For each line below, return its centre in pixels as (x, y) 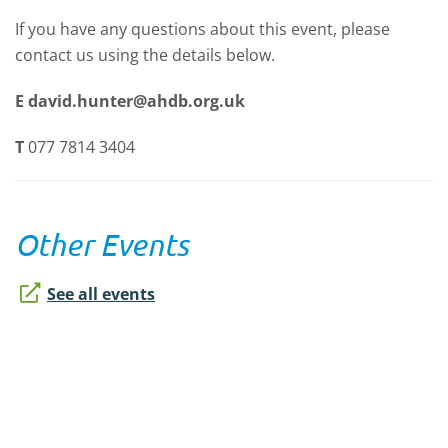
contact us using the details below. (145, 55)
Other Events (101, 245)
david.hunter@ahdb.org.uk (136, 101)
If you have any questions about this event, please (202, 29)
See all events (101, 294)
